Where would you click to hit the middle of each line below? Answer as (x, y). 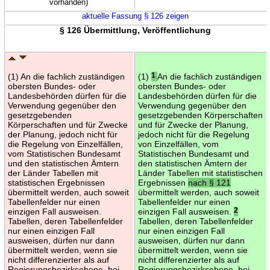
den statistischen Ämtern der (192, 163)
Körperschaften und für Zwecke (67, 124)
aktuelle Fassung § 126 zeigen (135, 16)
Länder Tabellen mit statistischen (200, 173)
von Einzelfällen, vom (178, 144)
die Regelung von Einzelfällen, (65, 144)
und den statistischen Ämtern (63, 163)
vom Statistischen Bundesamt (64, 153)
